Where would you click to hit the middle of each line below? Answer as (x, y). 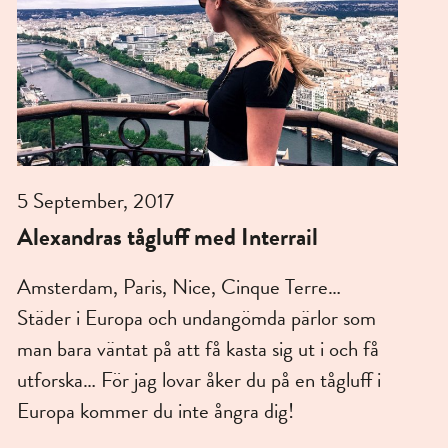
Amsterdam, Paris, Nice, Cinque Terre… (178, 287)
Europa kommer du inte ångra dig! (155, 411)
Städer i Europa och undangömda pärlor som (196, 318)
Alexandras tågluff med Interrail (167, 237)
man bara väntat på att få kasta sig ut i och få (197, 349)
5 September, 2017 (95, 201)
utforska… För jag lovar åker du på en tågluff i (198, 380)
